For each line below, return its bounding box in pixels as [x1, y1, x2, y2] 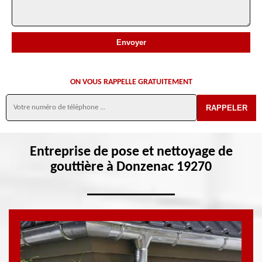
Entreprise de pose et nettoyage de [29, 145, 233, 159]
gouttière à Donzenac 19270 [50, 160, 212, 174]
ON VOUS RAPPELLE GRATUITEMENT [70, 78, 192, 87]
